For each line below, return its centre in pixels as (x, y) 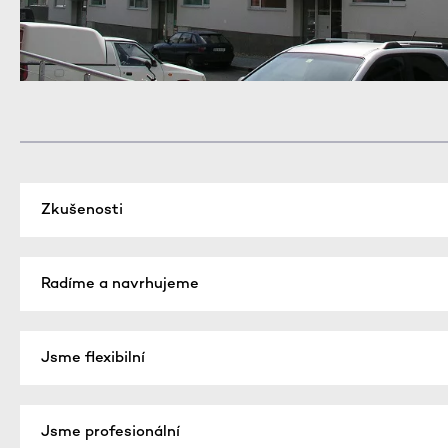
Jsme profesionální (110, 432)
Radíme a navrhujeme (120, 284)
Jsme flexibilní (93, 358)
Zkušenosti (82, 210)
